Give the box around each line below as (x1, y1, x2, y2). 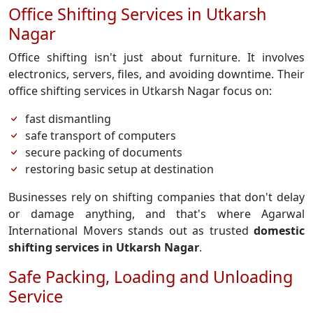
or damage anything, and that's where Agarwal (8, 206, 305, 221)
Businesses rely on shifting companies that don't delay (8, 189, 305, 205)
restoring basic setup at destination (25, 161, 214, 177)
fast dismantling (25, 111, 111, 126)
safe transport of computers (25, 128, 176, 143)
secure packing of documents (25, 145, 182, 160)
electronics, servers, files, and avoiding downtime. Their (8, 66, 305, 82)
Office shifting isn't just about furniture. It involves (8, 50, 305, 65)
